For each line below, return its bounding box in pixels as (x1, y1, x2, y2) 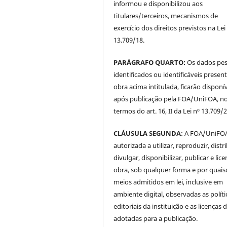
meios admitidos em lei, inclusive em (113, 177, 223, 186)
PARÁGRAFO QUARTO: (113, 57, 186, 67)
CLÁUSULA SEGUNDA (113, 128, 181, 138)
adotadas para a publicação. (113, 213, 198, 223)
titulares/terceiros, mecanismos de (113, 11, 218, 20)
